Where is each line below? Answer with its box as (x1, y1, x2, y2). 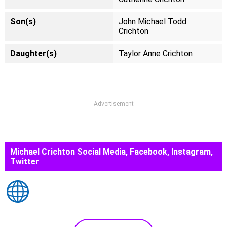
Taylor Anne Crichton (119, 49, 193, 58)
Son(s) (10, 17, 36, 26)
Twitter (10, 157, 39, 166)
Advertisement (93, 100, 134, 107)
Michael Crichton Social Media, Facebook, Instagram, (10, 147, 213, 157)
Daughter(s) (10, 49, 57, 58)
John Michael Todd (119, 17, 186, 26)
